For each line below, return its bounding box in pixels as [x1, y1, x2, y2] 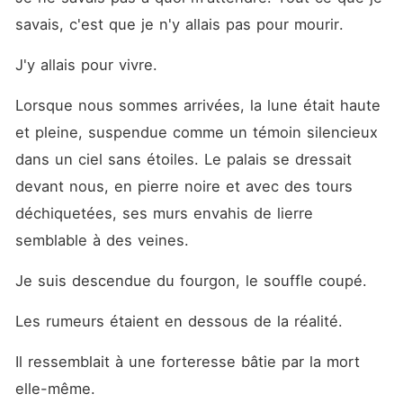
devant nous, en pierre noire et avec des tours [14, 177, 353, 195]
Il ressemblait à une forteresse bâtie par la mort [14, 353, 360, 371]
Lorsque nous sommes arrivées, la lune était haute [14, 96, 381, 114]
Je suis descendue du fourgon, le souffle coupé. [14, 272, 372, 290]
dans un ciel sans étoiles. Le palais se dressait [14, 150, 352, 168]
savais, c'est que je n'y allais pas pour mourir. [14, 15, 349, 33]
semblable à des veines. [14, 231, 194, 249]
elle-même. [14, 380, 101, 398]
